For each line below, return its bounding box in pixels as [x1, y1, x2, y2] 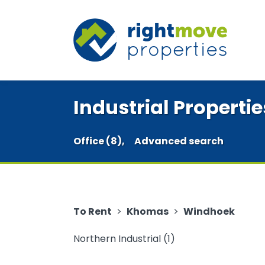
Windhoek [183, 205, 235, 218]
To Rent [73, 205, 112, 218]
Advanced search [134, 134, 224, 148]
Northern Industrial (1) [73, 232, 175, 245]
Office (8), [73, 134, 125, 148]
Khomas [127, 205, 169, 218]
